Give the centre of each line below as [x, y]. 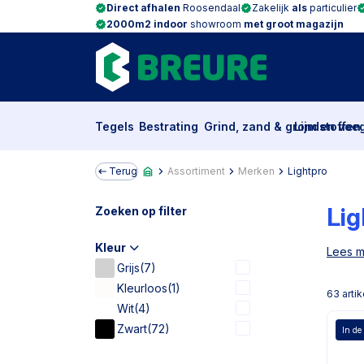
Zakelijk [272, 8]
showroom [216, 24]
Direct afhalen [143, 8]
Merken [256, 171]
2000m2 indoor [147, 24]
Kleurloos [142, 288]
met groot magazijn [294, 24]
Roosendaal [210, 8]
